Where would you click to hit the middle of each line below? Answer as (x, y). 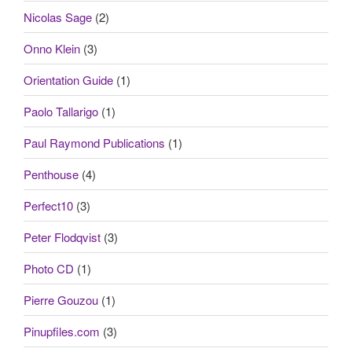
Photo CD (49, 268)
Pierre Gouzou (61, 299)
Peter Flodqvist (62, 236)
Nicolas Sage (58, 16)
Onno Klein (52, 48)
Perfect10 (48, 205)
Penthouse (51, 174)
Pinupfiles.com (62, 331)
